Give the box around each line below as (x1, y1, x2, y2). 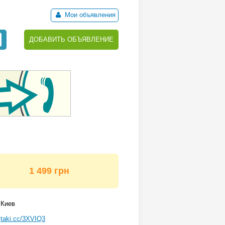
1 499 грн (29, 166, 69, 176)
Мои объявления (63, 11, 116, 19)
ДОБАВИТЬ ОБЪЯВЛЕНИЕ (29, 36, 114, 43)
